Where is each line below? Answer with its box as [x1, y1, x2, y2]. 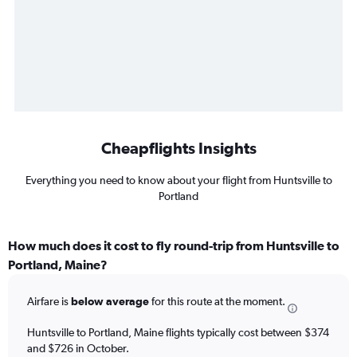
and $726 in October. [27, 341, 129, 355]
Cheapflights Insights [100, 139, 257, 158]
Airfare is [27, 295, 71, 308]
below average [71, 295, 149, 308]
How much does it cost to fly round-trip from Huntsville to [8, 238, 339, 253]
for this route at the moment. [149, 295, 285, 308]
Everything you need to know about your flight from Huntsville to [25, 174, 332, 187]
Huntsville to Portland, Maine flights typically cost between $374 [27, 325, 329, 339]
